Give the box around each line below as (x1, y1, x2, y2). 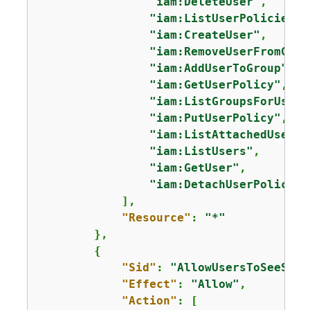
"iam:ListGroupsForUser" (149, 94, 309, 108)
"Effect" (121, 277, 177, 291)
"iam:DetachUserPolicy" (149, 177, 302, 191)
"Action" (121, 293, 177, 307)
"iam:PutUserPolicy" (149, 111, 281, 125)
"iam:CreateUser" (149, 28, 260, 42)
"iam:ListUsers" (149, 144, 253, 158)
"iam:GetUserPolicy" (149, 77, 281, 91)
